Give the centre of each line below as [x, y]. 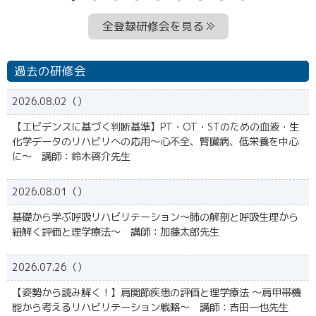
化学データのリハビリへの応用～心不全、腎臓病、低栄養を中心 [155, 142]
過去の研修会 [50, 71]
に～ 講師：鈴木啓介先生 [71, 157]
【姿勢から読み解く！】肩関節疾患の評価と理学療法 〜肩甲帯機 [157, 293]
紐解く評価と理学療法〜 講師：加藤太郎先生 [116, 232]
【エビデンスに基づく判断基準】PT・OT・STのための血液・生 [156, 127]
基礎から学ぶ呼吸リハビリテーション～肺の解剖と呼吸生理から [155, 218]
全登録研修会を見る [153, 26]
